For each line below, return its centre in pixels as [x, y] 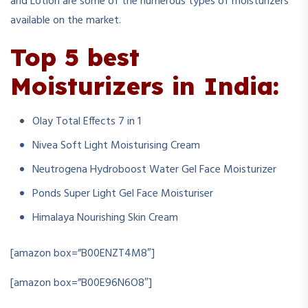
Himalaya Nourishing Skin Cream [105, 218]
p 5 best [90, 57]
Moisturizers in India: [145, 86]
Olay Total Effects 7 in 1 [87, 122]
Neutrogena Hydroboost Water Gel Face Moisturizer [154, 170]
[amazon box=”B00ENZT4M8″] [82, 254]
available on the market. [66, 21]
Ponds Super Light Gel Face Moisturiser [123, 194]
